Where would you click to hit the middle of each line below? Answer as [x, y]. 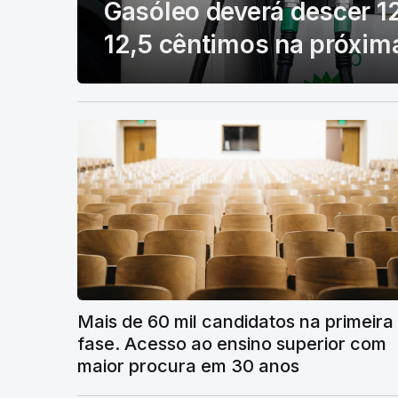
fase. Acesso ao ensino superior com [232, 344]
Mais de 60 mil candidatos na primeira [235, 322]
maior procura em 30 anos [188, 366]
